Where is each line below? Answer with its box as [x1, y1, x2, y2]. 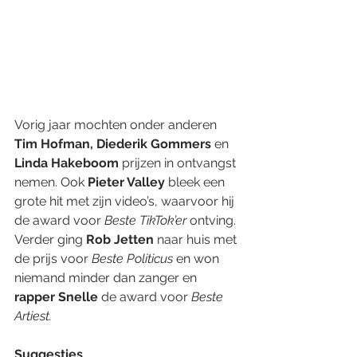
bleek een [165, 174, 228, 190]
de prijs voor [14, 250, 88, 266]
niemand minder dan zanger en [14, 269, 197, 285]
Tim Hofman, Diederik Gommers [14, 135, 214, 151]
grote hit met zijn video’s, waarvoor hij [14, 193, 237, 209]
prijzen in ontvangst [119, 155, 239, 171]
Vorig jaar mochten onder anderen [14, 116, 220, 132]
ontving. [186, 212, 239, 228]
